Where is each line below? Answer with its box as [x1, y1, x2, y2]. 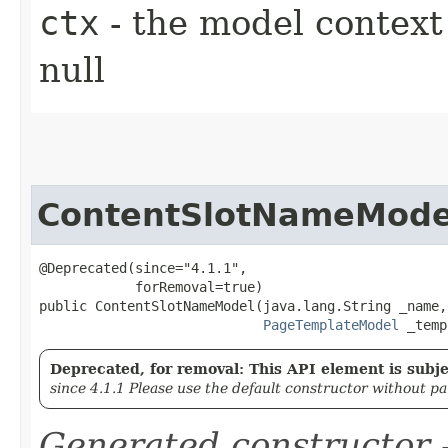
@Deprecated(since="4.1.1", [39, 259, 247, 276]
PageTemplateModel [263, 316, 399, 333]
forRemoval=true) [39, 278, 263, 295]
